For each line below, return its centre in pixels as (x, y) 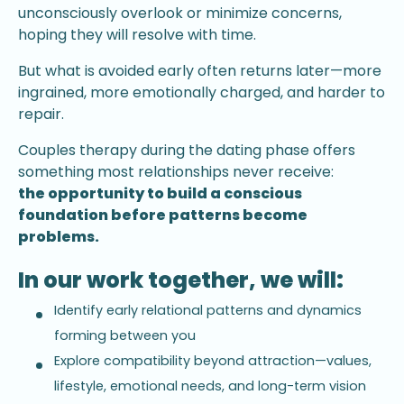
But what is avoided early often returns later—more (200, 71)
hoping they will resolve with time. (137, 35)
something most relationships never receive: (176, 172)
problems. (59, 237)
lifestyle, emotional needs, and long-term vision (210, 386)
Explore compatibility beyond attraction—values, (213, 360)
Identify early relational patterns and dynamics (208, 310)
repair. (41, 115)
